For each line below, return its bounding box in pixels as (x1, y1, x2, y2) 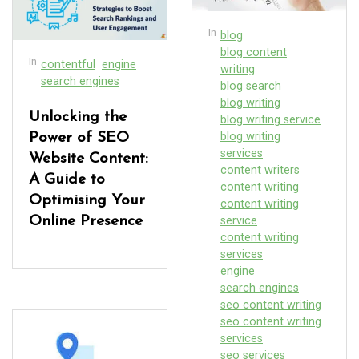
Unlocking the (29, 109, 127, 125)
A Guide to (29, 171, 105, 188)
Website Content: (29, 151, 148, 167)
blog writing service (220, 112, 321, 127)
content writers (220, 163, 300, 177)
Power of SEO (29, 130, 129, 146)
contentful (41, 57, 95, 71)
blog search (220, 79, 281, 93)
